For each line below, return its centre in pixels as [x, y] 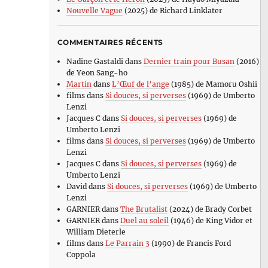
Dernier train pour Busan [189, 62]
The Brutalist [144, 209]
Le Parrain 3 [127, 243]
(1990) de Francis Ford [190, 243]
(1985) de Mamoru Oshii [213, 84]
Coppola [81, 255]
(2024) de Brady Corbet [209, 209]
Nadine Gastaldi [95, 62]
